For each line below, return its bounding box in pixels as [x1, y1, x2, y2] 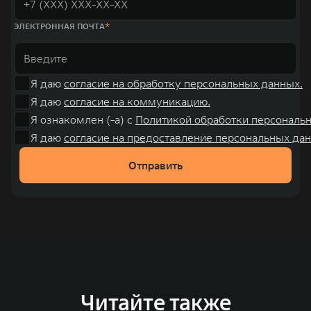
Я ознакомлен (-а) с [31, 112, 135, 126]
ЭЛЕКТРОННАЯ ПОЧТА [14, 20, 105, 31]
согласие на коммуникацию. [64, 94, 210, 108]
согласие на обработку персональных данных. [64, 76, 303, 90]
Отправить [128, 158, 183, 172]
